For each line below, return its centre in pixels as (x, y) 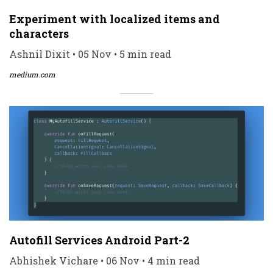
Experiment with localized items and (115, 19)
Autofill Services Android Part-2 (99, 240)
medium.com (32, 74)
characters (39, 33)
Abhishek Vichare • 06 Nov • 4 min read (105, 260)
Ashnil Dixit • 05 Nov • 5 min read (90, 54)
